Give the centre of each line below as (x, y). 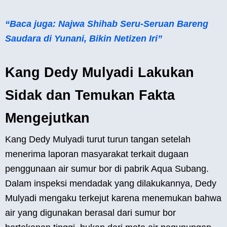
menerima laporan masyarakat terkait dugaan (97, 154)
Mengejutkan (47, 118)
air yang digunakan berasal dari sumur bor (90, 213)
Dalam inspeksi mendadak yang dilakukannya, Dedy (111, 184)
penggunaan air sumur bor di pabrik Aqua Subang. (107, 169)
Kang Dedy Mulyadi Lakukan (100, 73)
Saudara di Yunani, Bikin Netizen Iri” (84, 39)
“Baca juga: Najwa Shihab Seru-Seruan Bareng (107, 24)
